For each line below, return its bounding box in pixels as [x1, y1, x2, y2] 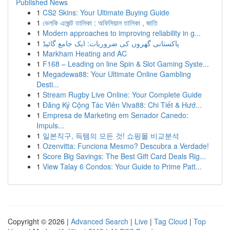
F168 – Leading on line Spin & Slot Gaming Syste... [43, 59, 209, 69]
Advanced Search [71, 216, 128, 226]
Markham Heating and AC [43, 48, 127, 59]
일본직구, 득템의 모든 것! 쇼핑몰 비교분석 [43, 130, 179, 141]
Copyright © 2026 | [8, 216, 71, 226]
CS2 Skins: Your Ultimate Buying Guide [43, 7, 169, 17]
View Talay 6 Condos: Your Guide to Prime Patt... [43, 161, 202, 171]
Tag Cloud [154, 216, 187, 226]
